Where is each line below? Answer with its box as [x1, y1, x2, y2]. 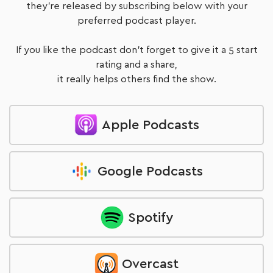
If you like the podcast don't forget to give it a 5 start [15, 45, 258, 55]
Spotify [127, 211, 173, 224]
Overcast [122, 257, 179, 271]
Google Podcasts [97, 165, 203, 178]
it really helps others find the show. [57, 74, 216, 84]
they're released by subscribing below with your [26, 1, 247, 11]
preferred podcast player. [77, 16, 196, 26]
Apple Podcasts [101, 118, 199, 132]
